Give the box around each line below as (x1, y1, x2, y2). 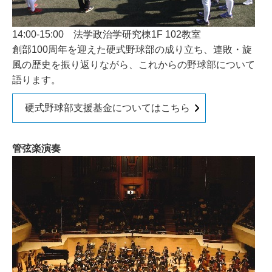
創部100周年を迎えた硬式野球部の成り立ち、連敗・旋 (12, 44, 252, 55)
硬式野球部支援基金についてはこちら (25, 103, 190, 113)
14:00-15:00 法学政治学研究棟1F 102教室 (12, 29, 201, 39)
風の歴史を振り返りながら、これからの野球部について (12, 59, 255, 70)
